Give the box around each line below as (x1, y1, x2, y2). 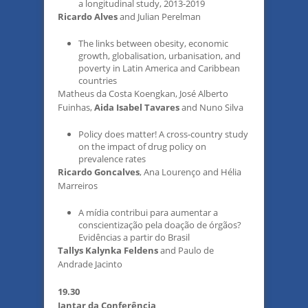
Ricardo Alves (58, 10, 118, 23)
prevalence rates (78, 153, 146, 165)
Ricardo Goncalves (58, 166, 140, 178)
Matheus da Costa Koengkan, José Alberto (58, 87, 228, 100)
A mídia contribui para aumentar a (78, 206, 218, 219)
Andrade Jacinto (58, 258, 122, 270)
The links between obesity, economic (78, 37, 228, 49)
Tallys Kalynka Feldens (58, 244, 158, 256)
